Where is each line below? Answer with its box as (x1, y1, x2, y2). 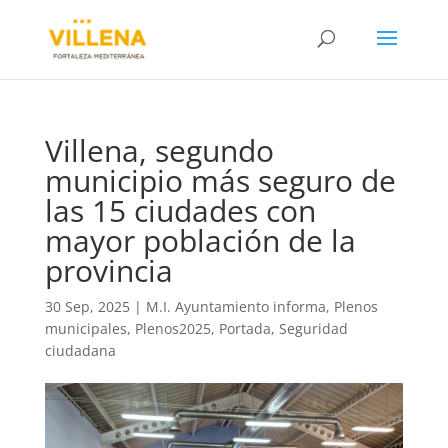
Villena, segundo (44, 130, 274, 171)
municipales (44, 319, 127, 338)
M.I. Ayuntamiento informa (145, 297, 326, 316)
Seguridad (278, 319, 348, 338)
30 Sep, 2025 (44, 297, 130, 316)
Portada (218, 319, 271, 338)
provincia (44, 250, 173, 291)
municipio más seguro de (44, 160, 396, 201)
